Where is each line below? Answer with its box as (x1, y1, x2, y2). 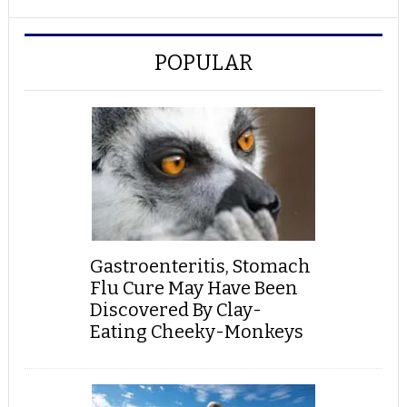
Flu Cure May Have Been (89, 277, 298, 300)
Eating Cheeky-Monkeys (89, 321, 303, 343)
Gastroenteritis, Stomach (89, 255, 311, 278)
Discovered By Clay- (89, 299, 262, 322)
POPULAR (154, 49, 253, 75)
